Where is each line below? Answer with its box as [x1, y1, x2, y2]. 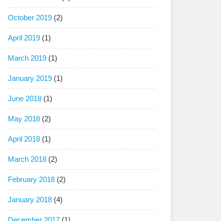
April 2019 [8, 34, 40, 42]
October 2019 [8, 13, 52, 22]
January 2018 [8, 195, 52, 204]
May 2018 [8, 114, 40, 123]
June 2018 [8, 94, 41, 103]
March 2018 [8, 155, 46, 163]
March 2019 [8, 54, 46, 62]
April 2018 [8, 135, 40, 143]
